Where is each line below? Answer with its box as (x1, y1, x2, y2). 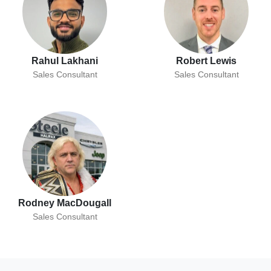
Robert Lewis (176, 56, 237, 67)
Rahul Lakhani (31, 56, 98, 67)
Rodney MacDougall (18, 198, 111, 209)
